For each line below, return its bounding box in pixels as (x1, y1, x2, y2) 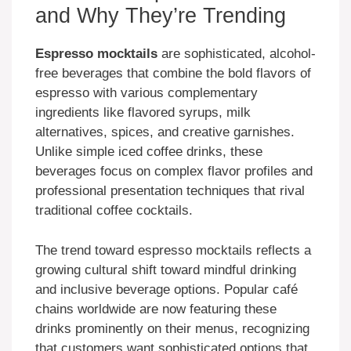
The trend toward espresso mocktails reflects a (35, 242, 311, 258)
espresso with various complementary (35, 85, 258, 101)
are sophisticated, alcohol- (157, 46, 316, 62)
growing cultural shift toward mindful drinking (35, 262, 296, 277)
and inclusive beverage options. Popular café (35, 281, 298, 297)
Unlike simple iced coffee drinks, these (35, 144, 262, 160)
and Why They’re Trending (35, 4, 286, 28)
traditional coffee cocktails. (35, 203, 193, 219)
